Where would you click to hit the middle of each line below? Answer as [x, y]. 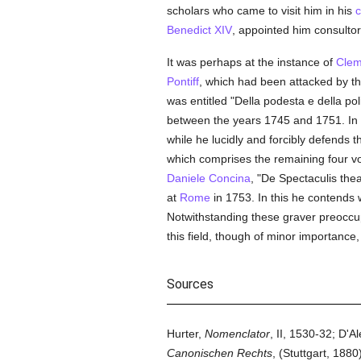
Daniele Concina [208, 178]
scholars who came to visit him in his [261, 10]
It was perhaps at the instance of [251, 62]
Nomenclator [237, 334]
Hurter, [185, 334]
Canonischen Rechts [219, 353]
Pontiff [183, 81]
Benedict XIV [199, 30]
